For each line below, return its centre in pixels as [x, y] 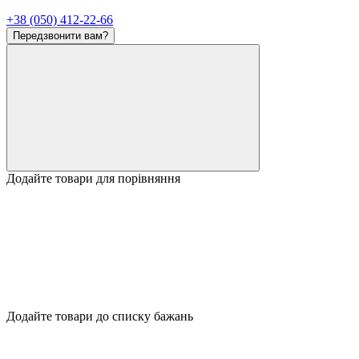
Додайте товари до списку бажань [100, 316]
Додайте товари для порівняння [93, 178]
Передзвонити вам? [61, 36]
